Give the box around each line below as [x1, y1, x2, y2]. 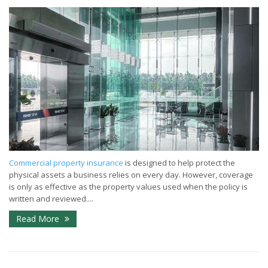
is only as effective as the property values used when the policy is [9, 181, 248, 192]
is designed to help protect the [123, 157, 235, 168]
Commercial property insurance [9, 157, 123, 168]
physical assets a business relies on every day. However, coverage [9, 169, 253, 180]
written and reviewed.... [9, 193, 93, 204]
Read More [16, 212, 62, 224]
